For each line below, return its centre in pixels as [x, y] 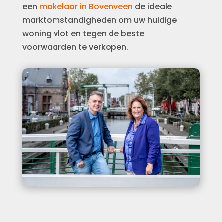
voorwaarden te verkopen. [75, 47]
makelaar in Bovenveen [86, 7]
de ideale [152, 7]
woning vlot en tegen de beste [83, 34]
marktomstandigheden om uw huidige [99, 20]
